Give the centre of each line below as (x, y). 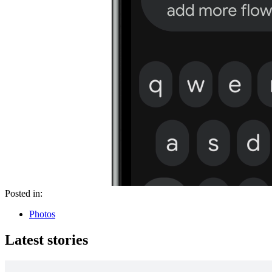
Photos (42, 214)
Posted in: (24, 194)
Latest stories (46, 240)
